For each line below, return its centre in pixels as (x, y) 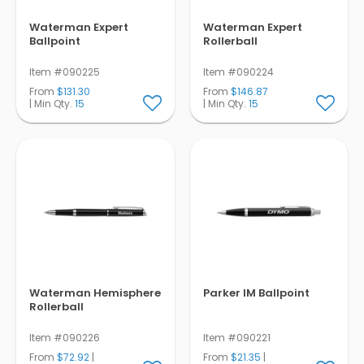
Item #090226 (65, 337)
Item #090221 (236, 337)
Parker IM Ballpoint (256, 292)
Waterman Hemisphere (95, 292)
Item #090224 (238, 71)
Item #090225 (65, 71)
